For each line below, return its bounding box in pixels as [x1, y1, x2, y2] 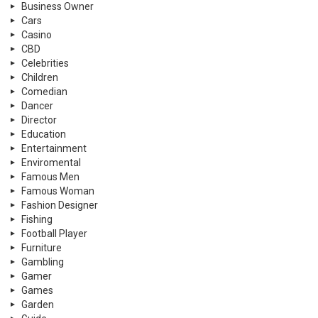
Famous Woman [21, 185, 94, 197]
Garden [21, 298, 54, 310]
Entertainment [21, 142, 87, 154]
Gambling [21, 256, 64, 268]
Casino [21, 28, 52, 40]
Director [21, 114, 57, 126]
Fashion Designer [21, 199, 98, 211]
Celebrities [21, 57, 69, 69]
